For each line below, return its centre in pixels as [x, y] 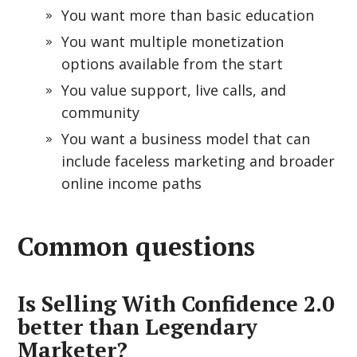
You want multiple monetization [173, 41]
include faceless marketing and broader [198, 161]
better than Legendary [138, 327]
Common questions [137, 246]
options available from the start [173, 64]
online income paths [132, 183]
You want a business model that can [186, 139]
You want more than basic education [188, 15]
